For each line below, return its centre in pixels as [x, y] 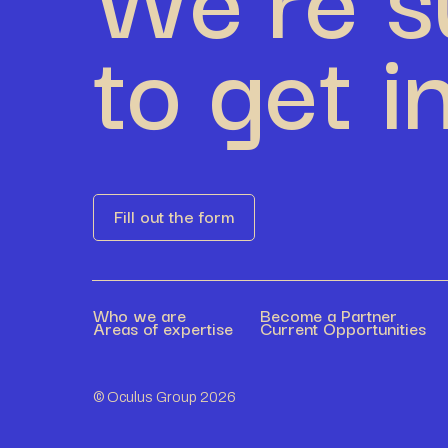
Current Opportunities [342, 327]
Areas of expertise [163, 327]
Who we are [140, 314]
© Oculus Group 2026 [165, 396]
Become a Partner [328, 314]
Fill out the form [174, 215]
